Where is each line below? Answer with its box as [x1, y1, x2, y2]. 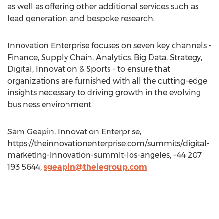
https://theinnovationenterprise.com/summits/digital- [7, 139, 210, 148]
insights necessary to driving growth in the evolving [7, 88, 201, 97]
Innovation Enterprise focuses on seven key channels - [7, 41, 212, 50]
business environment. [7, 100, 93, 109]
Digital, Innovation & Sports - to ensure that [7, 65, 170, 74]
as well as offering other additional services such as [7, 2, 198, 11]
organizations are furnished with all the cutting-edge [7, 76, 207, 86]
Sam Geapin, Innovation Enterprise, [7, 127, 141, 136]
